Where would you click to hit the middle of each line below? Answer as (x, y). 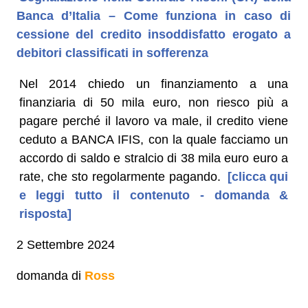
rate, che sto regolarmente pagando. (120, 176)
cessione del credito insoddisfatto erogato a (154, 34)
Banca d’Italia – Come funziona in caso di (154, 15)
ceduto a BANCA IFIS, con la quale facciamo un (154, 139)
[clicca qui (256, 176)
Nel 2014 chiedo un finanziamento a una (154, 84)
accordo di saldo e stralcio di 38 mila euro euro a (154, 158)
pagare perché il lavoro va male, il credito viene (154, 121)
